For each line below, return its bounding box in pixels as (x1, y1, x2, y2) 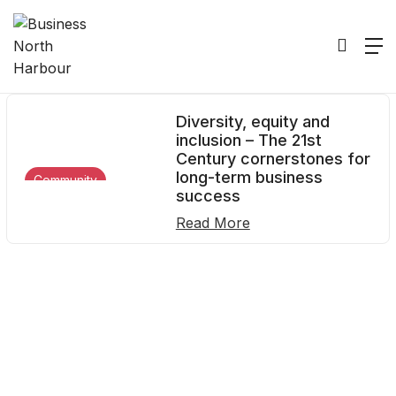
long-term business (175, 168, 323, 187)
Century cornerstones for (175, 149, 370, 168)
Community (34, 171, 97, 187)
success (175, 187, 240, 205)
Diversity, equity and (175, 112, 330, 131)
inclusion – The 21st (175, 131, 322, 149)
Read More (175, 214, 250, 232)
